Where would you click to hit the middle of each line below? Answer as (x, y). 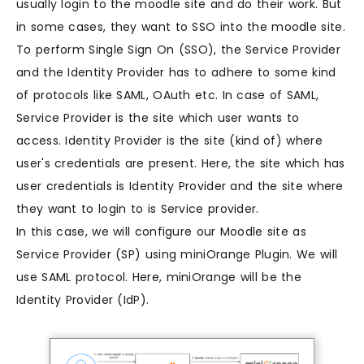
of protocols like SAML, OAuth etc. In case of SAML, (168, 95)
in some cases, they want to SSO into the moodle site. (181, 27)
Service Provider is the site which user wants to (158, 118)
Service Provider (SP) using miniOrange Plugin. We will (177, 255)
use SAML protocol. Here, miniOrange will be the (159, 277)
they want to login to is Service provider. (138, 209)
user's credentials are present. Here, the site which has (181, 164)
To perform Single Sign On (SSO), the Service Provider (178, 50)
